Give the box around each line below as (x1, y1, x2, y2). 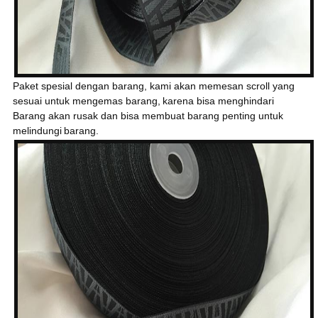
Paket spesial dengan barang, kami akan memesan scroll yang (12, 80, 295, 92)
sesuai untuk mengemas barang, (12, 95, 160, 107)
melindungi (12, 125, 62, 137)
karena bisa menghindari (162, 95, 274, 107)
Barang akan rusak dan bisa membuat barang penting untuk (12, 110, 283, 122)
